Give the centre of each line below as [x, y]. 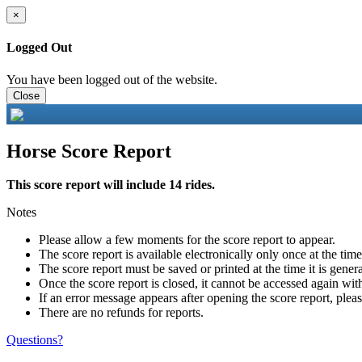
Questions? [35, 340]
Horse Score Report [89, 151]
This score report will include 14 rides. [111, 185]
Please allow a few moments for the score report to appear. [187, 240]
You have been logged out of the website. [112, 79]
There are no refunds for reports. [121, 313]
